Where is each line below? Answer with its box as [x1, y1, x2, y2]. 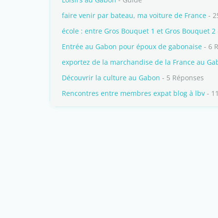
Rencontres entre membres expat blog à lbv [62, 89, 205, 98]
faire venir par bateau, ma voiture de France [62, 11, 206, 20]
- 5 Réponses [160, 73, 204, 82]
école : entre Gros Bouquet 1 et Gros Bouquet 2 [62, 26, 216, 36]
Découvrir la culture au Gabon [62, 73, 160, 82]
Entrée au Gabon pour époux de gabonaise [62, 42, 202, 51]
